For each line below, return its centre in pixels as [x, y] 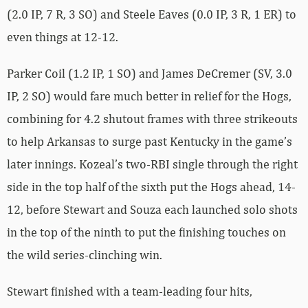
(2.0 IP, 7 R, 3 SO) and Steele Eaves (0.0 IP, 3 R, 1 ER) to [152, 14]
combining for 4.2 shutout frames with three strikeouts [152, 119]
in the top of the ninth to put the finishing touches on [146, 232]
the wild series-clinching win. [85, 255]
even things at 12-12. [63, 37]
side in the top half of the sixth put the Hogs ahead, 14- [151, 187]
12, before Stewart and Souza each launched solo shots [152, 210]
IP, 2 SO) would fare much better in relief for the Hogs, [149, 96]
